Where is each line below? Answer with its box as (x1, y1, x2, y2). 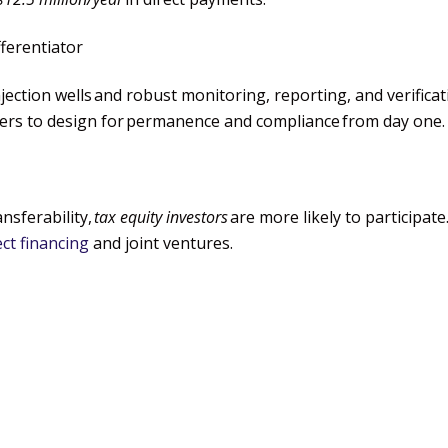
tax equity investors (94, 205, 228, 228)
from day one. (340, 109, 445, 132)
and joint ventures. (93, 231, 233, 254)
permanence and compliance (126, 109, 340, 132)
